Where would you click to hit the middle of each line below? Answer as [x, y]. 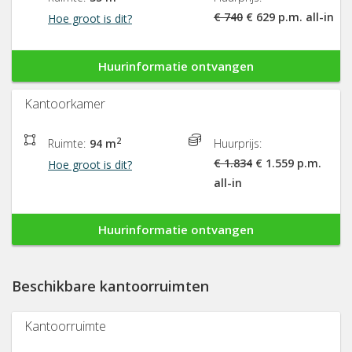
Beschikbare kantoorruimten [115, 286]
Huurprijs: [238, 144]
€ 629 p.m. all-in [288, 17]
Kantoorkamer [65, 104]
